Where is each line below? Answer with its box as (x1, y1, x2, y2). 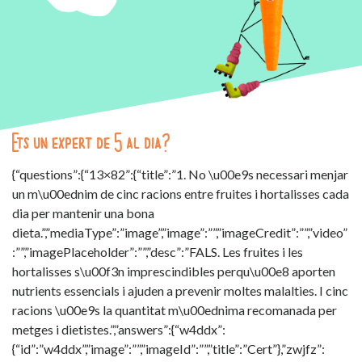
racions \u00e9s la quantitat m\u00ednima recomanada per (12, 301, 337, 318)
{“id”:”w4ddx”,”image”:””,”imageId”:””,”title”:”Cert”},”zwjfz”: (12, 340, 325, 356)
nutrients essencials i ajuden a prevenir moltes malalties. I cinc (12, 282, 348, 298)
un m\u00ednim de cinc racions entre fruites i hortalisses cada (12, 185, 349, 201)
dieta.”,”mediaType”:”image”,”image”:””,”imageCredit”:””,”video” (12, 224, 347, 240)
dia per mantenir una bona (12, 204, 154, 221)
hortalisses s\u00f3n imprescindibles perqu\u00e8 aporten (12, 263, 335, 279)
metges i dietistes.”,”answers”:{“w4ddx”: (12, 321, 225, 337)
